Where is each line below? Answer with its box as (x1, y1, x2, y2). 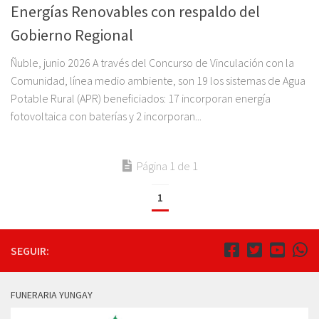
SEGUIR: (11, 243, 49, 258)
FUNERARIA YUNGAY (11, 288, 93, 301)
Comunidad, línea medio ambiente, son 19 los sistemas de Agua (11, 73, 305, 88)
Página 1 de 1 (136, 157, 198, 174)
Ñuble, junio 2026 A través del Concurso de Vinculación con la (11, 55, 294, 70)
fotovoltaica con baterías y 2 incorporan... (11, 108, 202, 123)
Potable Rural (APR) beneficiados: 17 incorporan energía (11, 90, 271, 105)
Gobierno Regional (11, 24, 133, 45)
